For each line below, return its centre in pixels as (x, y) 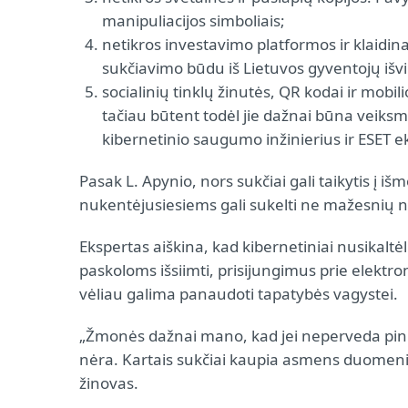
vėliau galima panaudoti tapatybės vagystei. (239, 294)
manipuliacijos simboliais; (194, 20)
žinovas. (109, 383)
